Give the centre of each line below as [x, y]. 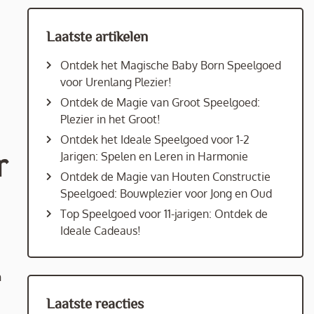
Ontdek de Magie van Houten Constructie [165, 177]
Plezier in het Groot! [110, 119]
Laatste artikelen [97, 36]
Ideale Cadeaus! [100, 231]
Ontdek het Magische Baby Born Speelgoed [170, 65]
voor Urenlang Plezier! [116, 82]
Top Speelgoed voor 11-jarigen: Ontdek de [164, 214]
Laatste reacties [95, 303]
